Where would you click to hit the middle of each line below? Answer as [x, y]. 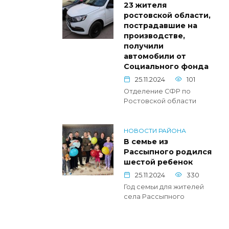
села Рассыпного [154, 196]
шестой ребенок [158, 162]
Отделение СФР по [157, 91]
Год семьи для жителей [164, 187]
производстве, [154, 36]
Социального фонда [166, 66]
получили [144, 46]
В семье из [146, 141]
